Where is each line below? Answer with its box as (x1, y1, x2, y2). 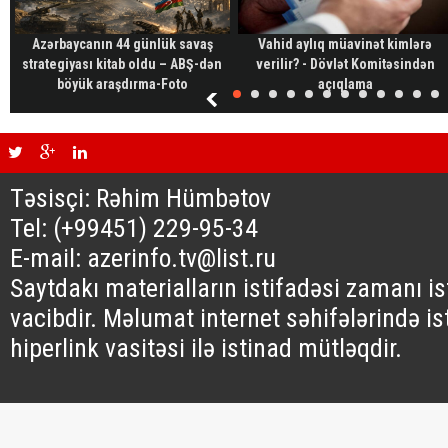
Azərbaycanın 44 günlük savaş (32, 36, 213, 52)
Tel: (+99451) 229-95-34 (10, 213, 258, 243)
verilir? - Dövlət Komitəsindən (256, 56, 435, 72)
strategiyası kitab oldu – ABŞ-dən (22, 56, 223, 72)
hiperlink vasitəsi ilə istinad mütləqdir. (10, 333, 402, 363)
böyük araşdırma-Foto (57, 76, 188, 92)
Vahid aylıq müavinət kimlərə (258, 36, 433, 52)
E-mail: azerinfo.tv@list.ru (10, 243, 276, 273)
